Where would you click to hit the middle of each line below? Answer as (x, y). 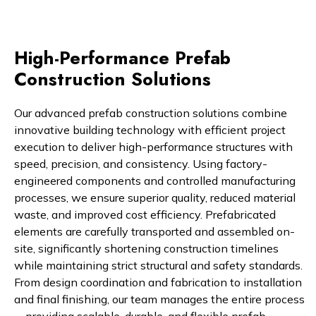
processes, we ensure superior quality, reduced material (155, 198)
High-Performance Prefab (122, 59)
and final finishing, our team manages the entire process (159, 299)
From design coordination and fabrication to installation (158, 282)
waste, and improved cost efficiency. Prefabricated (145, 215)
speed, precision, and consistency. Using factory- (141, 164)
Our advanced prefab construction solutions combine (151, 113)
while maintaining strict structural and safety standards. (158, 266)
